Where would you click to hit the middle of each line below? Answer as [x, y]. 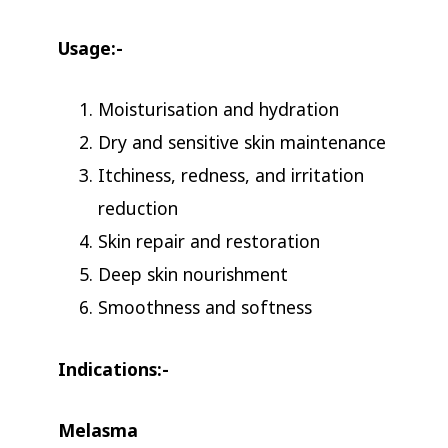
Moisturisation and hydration [218, 109]
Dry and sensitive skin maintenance [241, 142]
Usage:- [90, 48]
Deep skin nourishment [192, 274]
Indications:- [113, 368]
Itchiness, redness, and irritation [230, 175]
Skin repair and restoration [208, 241]
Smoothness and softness [204, 307]
